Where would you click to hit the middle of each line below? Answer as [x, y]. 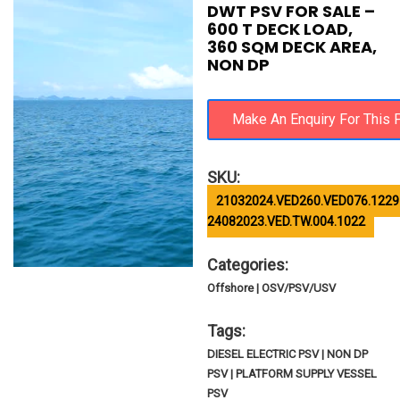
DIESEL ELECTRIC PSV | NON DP [288, 354]
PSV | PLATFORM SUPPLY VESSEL [292, 374]
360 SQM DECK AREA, [292, 47]
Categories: [248, 265]
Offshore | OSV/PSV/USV [272, 288]
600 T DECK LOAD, [280, 29]
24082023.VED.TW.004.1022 [287, 221]
